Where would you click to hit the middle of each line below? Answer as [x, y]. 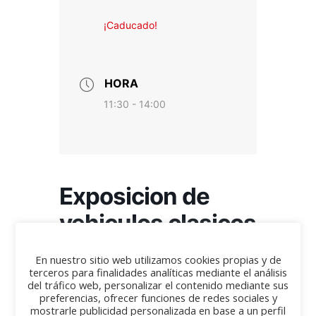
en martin [111, 250]
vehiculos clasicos [158, 223]
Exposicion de [134, 196]
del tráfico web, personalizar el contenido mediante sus [158, 285]
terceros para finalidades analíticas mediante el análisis [158, 272]
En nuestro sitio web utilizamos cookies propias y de [158, 260]
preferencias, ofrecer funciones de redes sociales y [158, 298]
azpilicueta [118, 277]
